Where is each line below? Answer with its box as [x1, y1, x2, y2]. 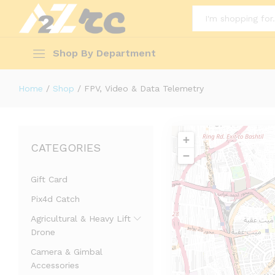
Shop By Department [53, 47, 156, 59]
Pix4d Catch [31, 194, 80, 204]
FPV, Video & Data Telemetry [84, 83, 204, 93]
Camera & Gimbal [31, 247, 103, 257]
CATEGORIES [31, 141, 101, 154]
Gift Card [31, 174, 68, 184]
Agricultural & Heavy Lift [31, 214, 131, 223]
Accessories [31, 260, 79, 270]
